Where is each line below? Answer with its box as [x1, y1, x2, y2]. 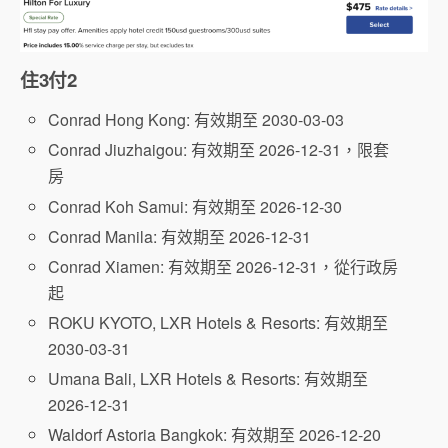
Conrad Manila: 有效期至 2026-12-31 [48, 224, 312, 248]
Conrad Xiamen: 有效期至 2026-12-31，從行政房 [48, 254, 399, 278]
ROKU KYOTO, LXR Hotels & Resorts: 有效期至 [48, 311, 389, 335]
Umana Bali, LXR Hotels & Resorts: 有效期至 [48, 367, 369, 391]
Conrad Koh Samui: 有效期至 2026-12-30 [48, 194, 343, 218]
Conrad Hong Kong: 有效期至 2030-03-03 [48, 108, 345, 132]
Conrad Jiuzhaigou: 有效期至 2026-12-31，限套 [48, 138, 390, 162]
